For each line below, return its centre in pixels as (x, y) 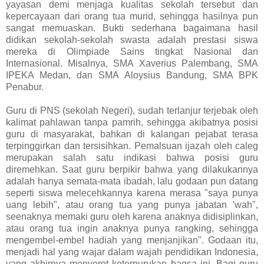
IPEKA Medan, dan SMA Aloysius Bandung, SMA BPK (132, 75)
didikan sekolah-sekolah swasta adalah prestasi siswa (132, 39)
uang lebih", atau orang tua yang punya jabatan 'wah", (132, 204)
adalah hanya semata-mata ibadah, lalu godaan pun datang (132, 181)
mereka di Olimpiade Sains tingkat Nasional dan (132, 51)
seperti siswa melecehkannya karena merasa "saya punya (132, 193)
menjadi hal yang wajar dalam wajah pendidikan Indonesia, (132, 252)
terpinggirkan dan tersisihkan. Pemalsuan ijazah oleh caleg (132, 146)
